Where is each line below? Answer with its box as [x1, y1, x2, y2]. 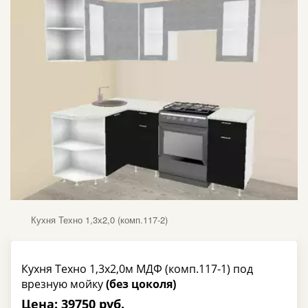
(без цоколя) [106, 276, 176, 291]
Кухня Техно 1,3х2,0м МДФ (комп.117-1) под [21, 261, 253, 276]
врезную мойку [21, 276, 106, 291]
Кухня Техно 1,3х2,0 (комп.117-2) [31, 212, 168, 226]
